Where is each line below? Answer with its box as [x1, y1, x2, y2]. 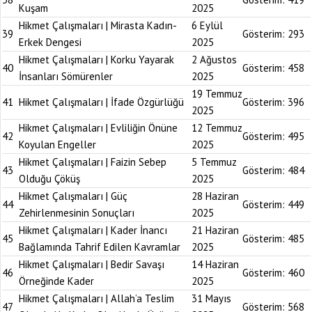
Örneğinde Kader [19, 274, 94, 288]
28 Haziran [192, 189, 239, 203]
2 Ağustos [192, 53, 237, 66]
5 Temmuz [192, 155, 237, 169]
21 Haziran [192, 224, 239, 237]
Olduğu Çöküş [19, 172, 80, 185]
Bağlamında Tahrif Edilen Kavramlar [19, 240, 180, 253]
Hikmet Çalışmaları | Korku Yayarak [19, 53, 174, 66]
